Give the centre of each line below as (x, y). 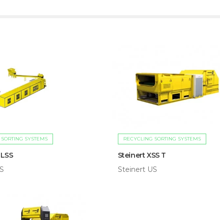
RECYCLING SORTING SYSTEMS (162, 139)
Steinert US (137, 170)
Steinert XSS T (142, 155)
